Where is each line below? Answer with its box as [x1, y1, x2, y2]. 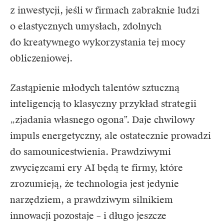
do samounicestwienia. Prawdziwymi [10, 146, 171, 158]
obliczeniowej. [10, 52, 72, 64]
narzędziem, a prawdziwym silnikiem [10, 194, 173, 206]
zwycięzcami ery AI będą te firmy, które [10, 162, 183, 174]
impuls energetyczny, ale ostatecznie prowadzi [10, 130, 211, 142]
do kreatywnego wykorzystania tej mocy [10, 36, 185, 48]
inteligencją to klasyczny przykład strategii [10, 98, 196, 110]
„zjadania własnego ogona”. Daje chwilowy [10, 114, 195, 126]
